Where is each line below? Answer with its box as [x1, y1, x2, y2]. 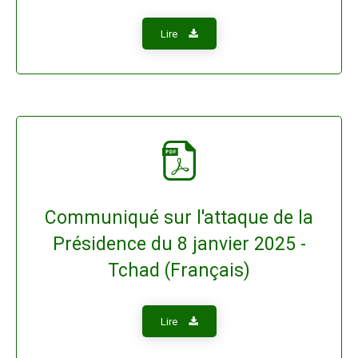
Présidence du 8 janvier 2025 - [52, 233, 306, 255]
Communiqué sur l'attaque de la [45, 207, 313, 229]
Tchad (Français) [108, 260, 250, 281]
